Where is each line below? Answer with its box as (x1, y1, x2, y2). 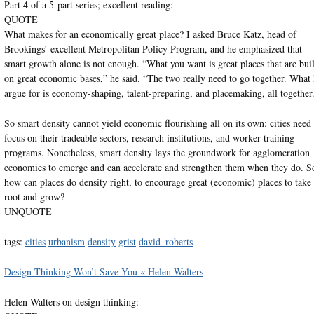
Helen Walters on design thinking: (4, 294, 139, 308)
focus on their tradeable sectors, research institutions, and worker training (4, 130, 294, 144)
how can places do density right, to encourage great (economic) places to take (4, 175, 311, 189)
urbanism (48, 234, 85, 248)
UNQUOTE (4, 204, 52, 218)
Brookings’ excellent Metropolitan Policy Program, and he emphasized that (4, 41, 302, 55)
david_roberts (138, 234, 193, 248)
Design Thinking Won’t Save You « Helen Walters (4, 264, 203, 278)
